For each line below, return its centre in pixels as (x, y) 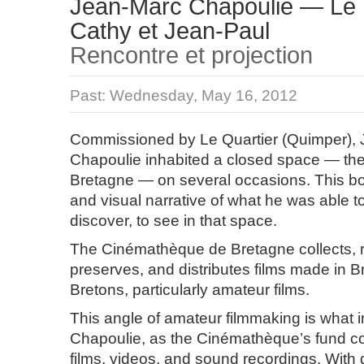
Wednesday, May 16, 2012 (204, 95)
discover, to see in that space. (173, 221)
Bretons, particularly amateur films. (190, 290)
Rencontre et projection (191, 55)
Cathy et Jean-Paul (170, 31)
